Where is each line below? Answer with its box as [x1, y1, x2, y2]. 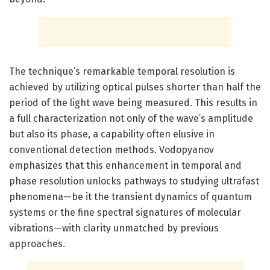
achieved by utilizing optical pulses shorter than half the [9, 81, 261, 93]
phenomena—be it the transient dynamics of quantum [9, 190, 252, 202]
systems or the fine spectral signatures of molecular [9, 206, 241, 218]
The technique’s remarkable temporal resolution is [9, 65, 235, 77]
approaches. [9, 237, 65, 250]
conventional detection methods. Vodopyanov [9, 143, 214, 155]
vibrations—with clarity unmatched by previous [9, 222, 219, 234]
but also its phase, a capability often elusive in [9, 128, 215, 140]
